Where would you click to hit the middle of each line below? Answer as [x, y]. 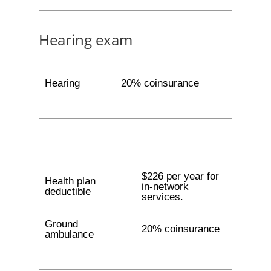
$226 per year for [180, 176]
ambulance [69, 234]
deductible [67, 191]
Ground [61, 224]
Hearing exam [86, 40]
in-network [165, 187]
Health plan [70, 181]
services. [162, 197]
